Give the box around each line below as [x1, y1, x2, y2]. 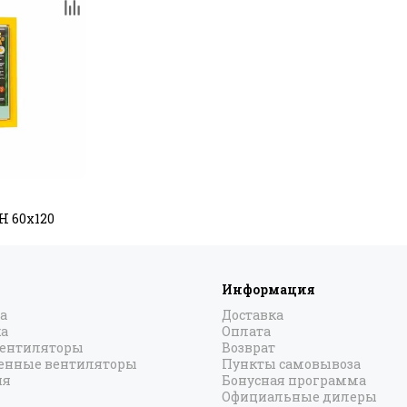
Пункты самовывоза [222, 355, 361, 372]
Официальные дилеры [222, 388, 377, 405]
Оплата [222, 323, 271, 340]
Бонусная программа [222, 372, 366, 389]
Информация [222, 281, 315, 298]
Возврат [222, 339, 275, 356]
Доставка [222, 306, 283, 323]
